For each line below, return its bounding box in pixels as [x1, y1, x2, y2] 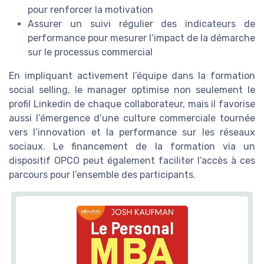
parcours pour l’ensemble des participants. [9, 169, 196, 181]
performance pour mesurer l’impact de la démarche [28, 32, 255, 44]
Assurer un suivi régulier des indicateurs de [28, 18, 255, 30]
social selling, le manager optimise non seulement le [9, 84, 255, 96]
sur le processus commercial [28, 47, 153, 58]
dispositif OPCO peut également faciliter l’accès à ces [9, 155, 255, 167]
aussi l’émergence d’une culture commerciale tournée [9, 113, 255, 124]
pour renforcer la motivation [28, 4, 153, 16]
